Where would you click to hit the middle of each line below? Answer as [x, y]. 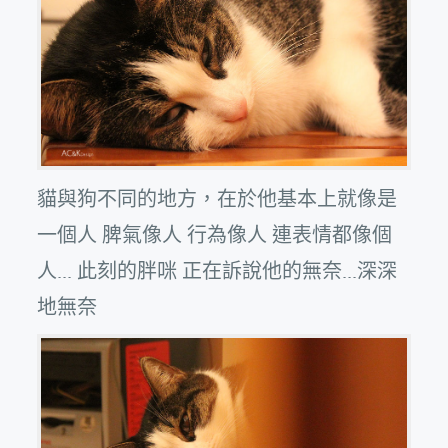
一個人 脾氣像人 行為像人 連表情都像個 [215, 233]
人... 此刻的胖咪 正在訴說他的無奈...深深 [217, 269]
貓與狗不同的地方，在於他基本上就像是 [217, 197]
